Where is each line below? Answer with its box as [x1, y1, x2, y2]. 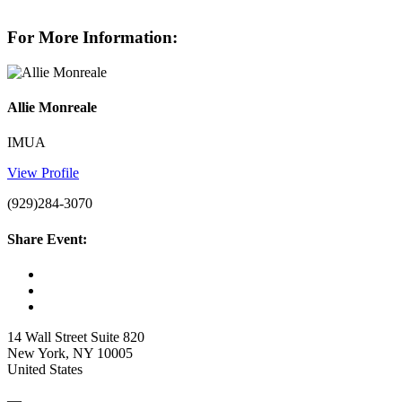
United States [7, 361, 83, 377]
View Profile [7, 165, 79, 181]
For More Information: [7, 28, 178, 48]
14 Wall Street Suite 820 [7, 328, 144, 345]
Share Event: [7, 231, 87, 247]
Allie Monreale [7, 100, 97, 116]
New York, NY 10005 [7, 345, 133, 361]
